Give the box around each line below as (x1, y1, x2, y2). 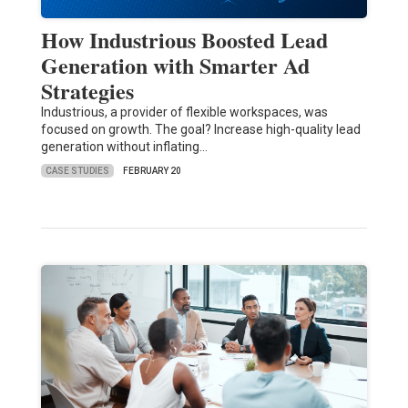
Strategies (40, 75, 134, 107)
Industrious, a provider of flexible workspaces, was (40, 105, 328, 120)
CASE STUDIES (45, 165, 109, 176)
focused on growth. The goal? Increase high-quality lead (40, 122, 361, 138)
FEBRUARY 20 (122, 166, 181, 177)
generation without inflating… (40, 139, 208, 155)
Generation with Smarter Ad (40, 49, 310, 82)
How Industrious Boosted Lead (40, 24, 328, 56)
